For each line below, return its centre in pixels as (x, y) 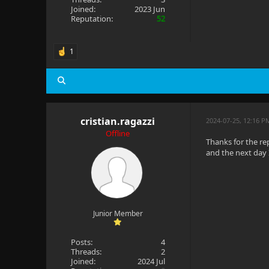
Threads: (86, 252)
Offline (118, 133)
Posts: (81, 242)
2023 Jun (150, 9)
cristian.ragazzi (118, 121)
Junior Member (118, 213)
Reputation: (92, 19)
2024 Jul (152, 261)
